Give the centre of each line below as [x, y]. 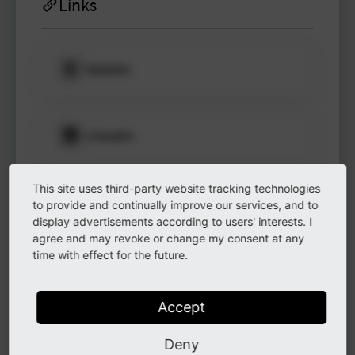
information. [81, 133]
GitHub [106, 202]
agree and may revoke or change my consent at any [169, 238]
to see [81, 95]
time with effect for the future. [111, 254]
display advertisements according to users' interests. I [173, 221]
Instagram [114, 268]
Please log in [81, 76]
